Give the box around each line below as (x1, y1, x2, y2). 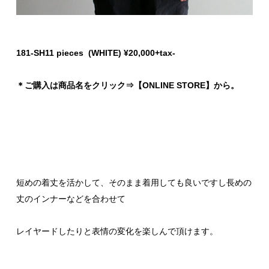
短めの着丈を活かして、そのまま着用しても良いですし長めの (16, 178, 252, 188)
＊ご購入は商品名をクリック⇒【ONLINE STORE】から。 (16, 80, 239, 91)
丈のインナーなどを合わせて (16, 194, 125, 204)
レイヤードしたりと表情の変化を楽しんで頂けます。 (16, 226, 218, 237)
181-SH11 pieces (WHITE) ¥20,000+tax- (16, 48, 175, 58)
